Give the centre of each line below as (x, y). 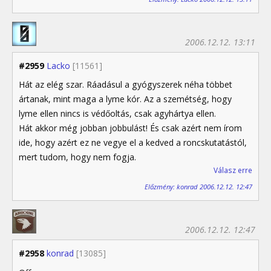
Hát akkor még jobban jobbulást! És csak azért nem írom (130, 128)
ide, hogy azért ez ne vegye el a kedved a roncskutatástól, (133, 142)
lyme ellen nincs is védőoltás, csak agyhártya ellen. (117, 113)
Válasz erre (233, 170)
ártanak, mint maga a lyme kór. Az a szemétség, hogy (125, 99)
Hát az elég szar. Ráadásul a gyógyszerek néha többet (126, 84)
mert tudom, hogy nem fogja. (77, 157)
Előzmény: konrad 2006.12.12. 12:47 (198, 187)
